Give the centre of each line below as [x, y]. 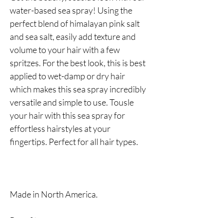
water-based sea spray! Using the [71, 10]
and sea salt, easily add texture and [73, 37]
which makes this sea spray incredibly [78, 89]
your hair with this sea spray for [67, 116]
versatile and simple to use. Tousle [72, 102]
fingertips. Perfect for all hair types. [74, 142]
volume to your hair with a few [65, 50]
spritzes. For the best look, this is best [78, 63]
